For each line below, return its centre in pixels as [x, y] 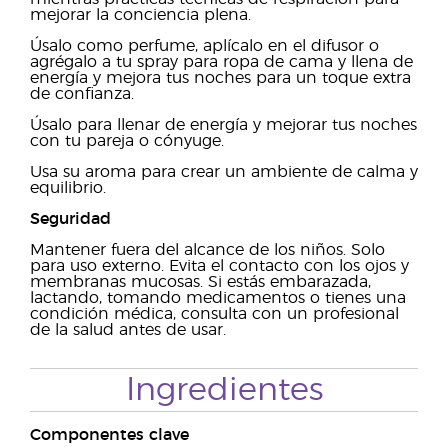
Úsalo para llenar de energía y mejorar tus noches [223, 125]
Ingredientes [224, 390]
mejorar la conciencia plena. [140, 15]
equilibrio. [68, 188]
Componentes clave [109, 435]
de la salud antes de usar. [128, 330]
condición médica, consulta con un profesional [214, 314]
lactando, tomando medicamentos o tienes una [218, 298]
